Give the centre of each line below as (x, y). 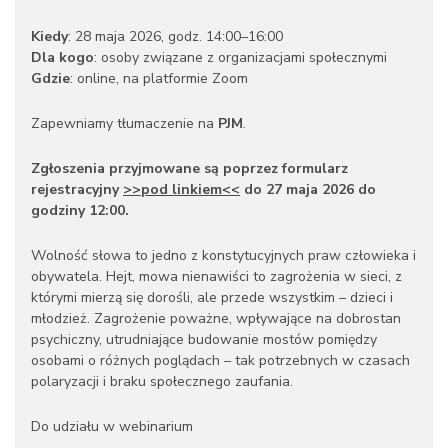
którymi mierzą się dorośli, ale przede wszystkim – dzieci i (212, 297)
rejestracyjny (77, 189)
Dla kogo (62, 57)
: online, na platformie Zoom (159, 78)
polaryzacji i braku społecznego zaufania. (162, 381)
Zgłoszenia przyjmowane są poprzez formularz (189, 168)
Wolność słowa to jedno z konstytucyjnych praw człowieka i (223, 255)
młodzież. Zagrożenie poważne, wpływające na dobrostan (216, 318)
